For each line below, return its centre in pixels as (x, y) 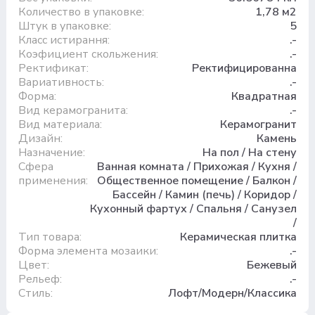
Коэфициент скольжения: (88, 54)
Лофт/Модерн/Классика (233, 293)
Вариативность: (61, 82)
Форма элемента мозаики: (88, 251)
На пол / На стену (250, 152)
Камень (277, 138)
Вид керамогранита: (73, 110)
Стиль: (35, 293)
